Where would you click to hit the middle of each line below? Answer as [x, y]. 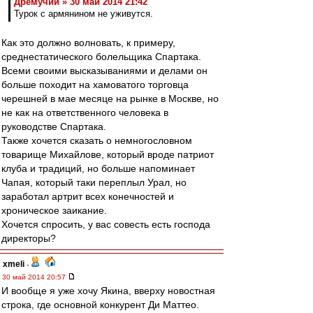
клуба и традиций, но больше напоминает [98, 168]
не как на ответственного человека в [85, 112]
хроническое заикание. [54, 210]
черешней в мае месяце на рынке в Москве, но [110, 99]
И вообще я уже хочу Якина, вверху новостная [108, 291]
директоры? [29, 238]
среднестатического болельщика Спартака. [101, 57]
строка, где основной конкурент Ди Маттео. [100, 305]
